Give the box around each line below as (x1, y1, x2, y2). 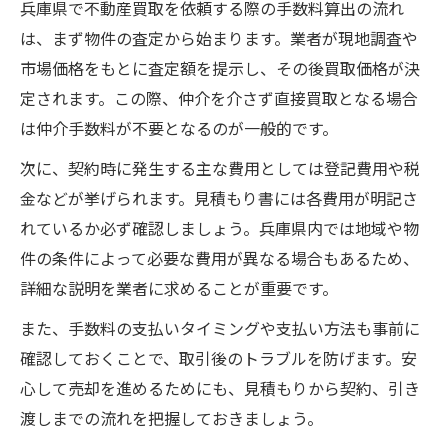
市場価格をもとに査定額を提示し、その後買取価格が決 (20, 55, 420, 80)
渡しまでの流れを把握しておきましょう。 (20, 405, 323, 430)
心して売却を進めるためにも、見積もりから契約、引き (20, 375, 420, 400)
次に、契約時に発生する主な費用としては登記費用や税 (20, 155, 420, 180)
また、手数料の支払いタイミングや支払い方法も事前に (20, 315, 420, 340)
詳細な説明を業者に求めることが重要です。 (20, 275, 338, 300)
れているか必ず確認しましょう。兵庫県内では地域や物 (20, 215, 419, 240)
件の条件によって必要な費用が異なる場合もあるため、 (20, 245, 419, 270)
